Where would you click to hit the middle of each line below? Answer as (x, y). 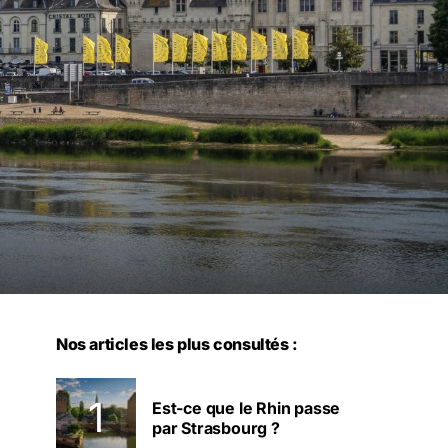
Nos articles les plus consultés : (177, 344)
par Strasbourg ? (216, 428)
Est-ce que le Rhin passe (246, 408)
